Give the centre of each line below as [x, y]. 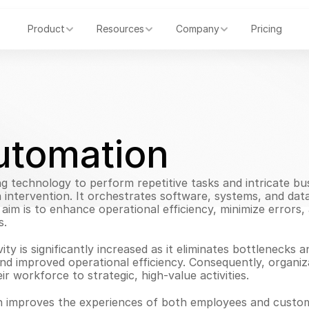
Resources [120, 29]
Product [46, 29]
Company [197, 29]
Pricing [266, 29]
